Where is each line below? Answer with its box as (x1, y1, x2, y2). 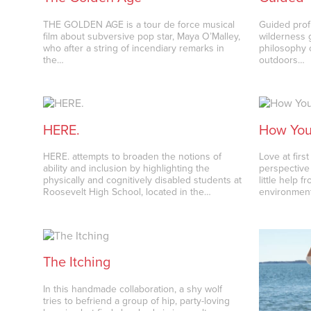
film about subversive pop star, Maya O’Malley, (43, 30, 241, 42)
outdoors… (259, 53, 305, 66)
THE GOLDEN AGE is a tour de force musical (43, 18, 235, 31)
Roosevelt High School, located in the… (43, 186, 212, 199)
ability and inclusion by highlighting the (43, 162, 210, 175)
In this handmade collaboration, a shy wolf (43, 283, 223, 295)
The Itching (43, 254, 111, 271)
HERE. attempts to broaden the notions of (43, 151, 222, 163)
